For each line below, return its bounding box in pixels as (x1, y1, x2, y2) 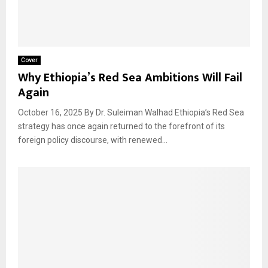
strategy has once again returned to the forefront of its (18, 121, 225, 131)
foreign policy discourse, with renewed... (18, 135, 167, 145)
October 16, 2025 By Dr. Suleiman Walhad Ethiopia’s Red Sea (18, 107, 244, 117)
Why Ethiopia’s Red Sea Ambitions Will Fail (18, 67, 242, 88)
